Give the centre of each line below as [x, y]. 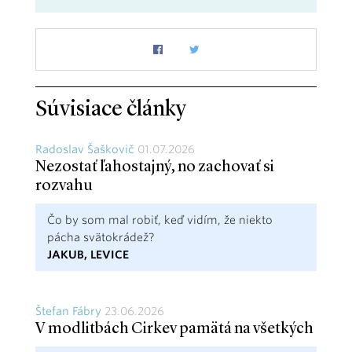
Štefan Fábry [68, 311]
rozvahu [64, 186]
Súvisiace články [111, 110]
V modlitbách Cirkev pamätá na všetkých [174, 329]
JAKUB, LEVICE [88, 254]
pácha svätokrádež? [101, 237]
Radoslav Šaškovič [85, 149]
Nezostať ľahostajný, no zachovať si [155, 167]
